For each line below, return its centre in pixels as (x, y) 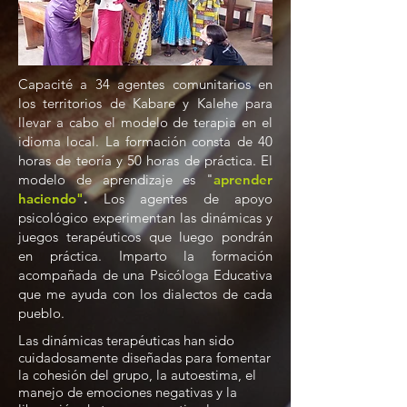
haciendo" (51, 199)
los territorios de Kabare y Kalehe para (145, 103)
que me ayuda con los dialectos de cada (145, 294)
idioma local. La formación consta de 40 (145, 141)
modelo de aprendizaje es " (116, 179)
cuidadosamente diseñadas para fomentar (144, 357)
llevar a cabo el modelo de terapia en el (145, 122)
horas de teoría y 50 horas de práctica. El (145, 160)
